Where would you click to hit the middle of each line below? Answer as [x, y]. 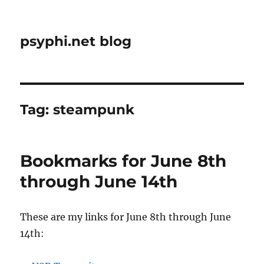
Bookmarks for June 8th [123, 161]
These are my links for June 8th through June [126, 217]
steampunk [94, 110]
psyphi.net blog [76, 41]
